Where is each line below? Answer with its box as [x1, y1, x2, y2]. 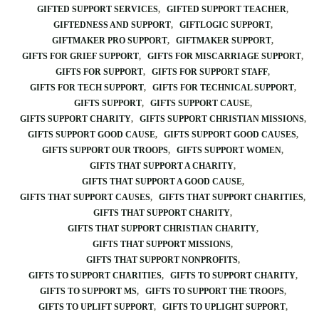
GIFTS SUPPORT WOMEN [177, 145, 281, 155]
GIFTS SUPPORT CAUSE [150, 98, 250, 108]
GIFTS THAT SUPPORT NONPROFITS [85, 255, 238, 265]
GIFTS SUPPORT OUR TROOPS [42, 145, 168, 155]
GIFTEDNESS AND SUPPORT [53, 20, 171, 30]
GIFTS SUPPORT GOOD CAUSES [163, 130, 296, 140]
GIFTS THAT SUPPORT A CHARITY [90, 161, 234, 171]
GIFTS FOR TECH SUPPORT [29, 83, 144, 93]
